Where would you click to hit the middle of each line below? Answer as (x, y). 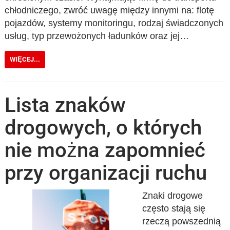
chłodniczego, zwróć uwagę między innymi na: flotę (110, 10)
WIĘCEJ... (25, 59)
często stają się (174, 208)
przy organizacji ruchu (106, 172)
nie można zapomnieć (105, 150)
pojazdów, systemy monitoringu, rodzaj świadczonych (114, 23)
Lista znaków (65, 105)
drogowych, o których (103, 127)
